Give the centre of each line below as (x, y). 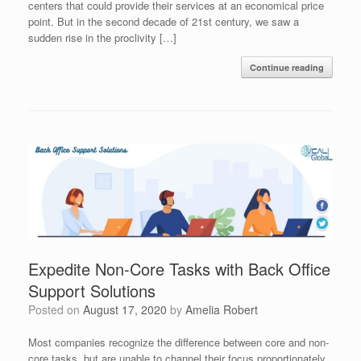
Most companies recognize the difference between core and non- (178, 342)
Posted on (59, 309)
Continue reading (287, 67)
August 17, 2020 (125, 309)
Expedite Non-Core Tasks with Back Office (179, 268)
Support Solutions (92, 290)
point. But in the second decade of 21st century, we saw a (164, 21)
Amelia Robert (222, 309)
